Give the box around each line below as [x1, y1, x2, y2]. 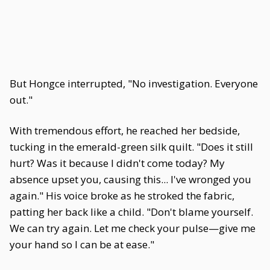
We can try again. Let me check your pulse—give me [10, 221, 256, 235]
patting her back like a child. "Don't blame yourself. [10, 205, 253, 219]
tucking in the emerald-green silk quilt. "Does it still [10, 140, 253, 154]
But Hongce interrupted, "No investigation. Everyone [10, 77, 258, 90]
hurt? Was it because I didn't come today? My [10, 156, 225, 170]
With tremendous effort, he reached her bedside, [10, 124, 240, 137]
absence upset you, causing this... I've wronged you [10, 172, 251, 186]
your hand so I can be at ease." [10, 237, 154, 251]
